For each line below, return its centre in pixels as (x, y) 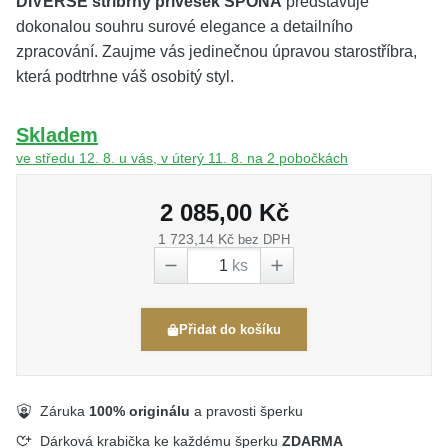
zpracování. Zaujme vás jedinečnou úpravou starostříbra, (216, 52)
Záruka (64, 411)
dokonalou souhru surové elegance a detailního (184, 27)
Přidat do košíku (230, 330)
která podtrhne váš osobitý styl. (125, 77)
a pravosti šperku (246, 411)
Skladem (57, 135)
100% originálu (139, 411)
